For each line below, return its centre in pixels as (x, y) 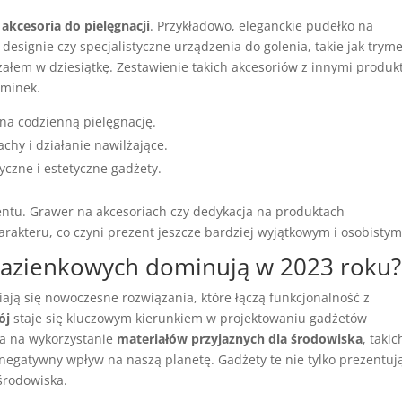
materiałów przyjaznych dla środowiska (240, 339)
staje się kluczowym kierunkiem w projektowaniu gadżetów (189, 318)
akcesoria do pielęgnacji (76, 26)
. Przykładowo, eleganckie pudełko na (262, 26)
